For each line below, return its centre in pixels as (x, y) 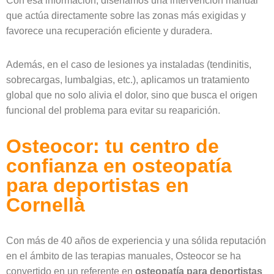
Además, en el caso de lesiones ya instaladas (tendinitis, (129, 65)
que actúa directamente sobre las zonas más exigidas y (126, 16)
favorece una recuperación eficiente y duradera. (109, 31)
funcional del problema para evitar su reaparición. (113, 110)
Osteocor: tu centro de (113, 146)
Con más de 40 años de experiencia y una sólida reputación (136, 241)
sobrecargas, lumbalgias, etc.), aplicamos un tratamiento (128, 80)
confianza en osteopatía (119, 166)
